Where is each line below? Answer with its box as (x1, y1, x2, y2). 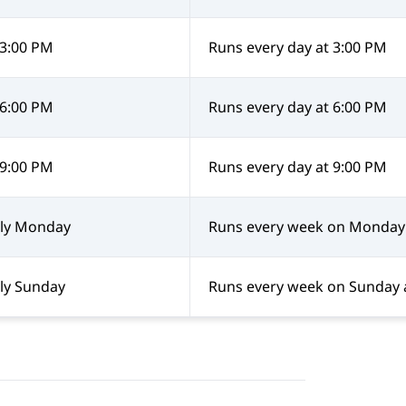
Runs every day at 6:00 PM (208, 97, 387, 118)
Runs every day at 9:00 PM (208, 157, 387, 178)
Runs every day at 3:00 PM (208, 37, 387, 58)
